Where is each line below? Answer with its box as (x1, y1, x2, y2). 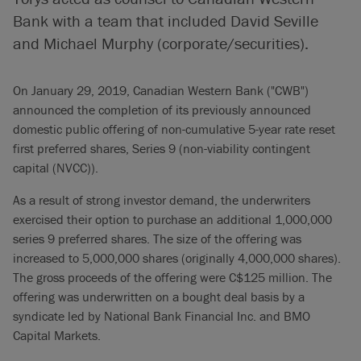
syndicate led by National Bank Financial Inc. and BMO (13, 308, 310, 324)
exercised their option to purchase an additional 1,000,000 (13, 211, 332, 227)
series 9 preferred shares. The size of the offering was (13, 230, 301, 247)
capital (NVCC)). (13, 160, 98, 176)
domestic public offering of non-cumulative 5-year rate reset (13, 121, 335, 137)
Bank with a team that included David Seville (13, 10, 318, 31)
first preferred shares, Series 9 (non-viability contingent (13, 140, 310, 156)
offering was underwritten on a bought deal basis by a (13, 288, 305, 305)
